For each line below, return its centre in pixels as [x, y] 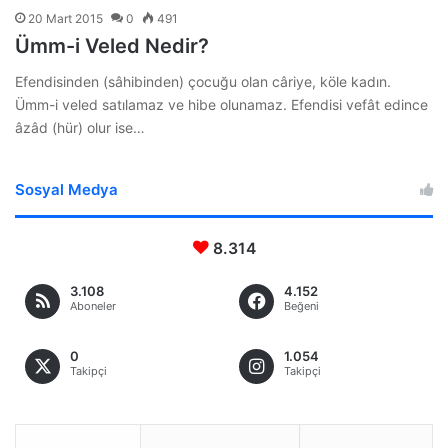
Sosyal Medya [66, 189]
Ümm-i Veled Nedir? [112, 45]
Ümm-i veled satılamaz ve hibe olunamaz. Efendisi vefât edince [221, 104]
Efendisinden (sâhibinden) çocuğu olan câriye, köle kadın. [203, 81]
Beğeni [301, 305]
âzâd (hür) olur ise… [80, 127]
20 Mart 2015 [65, 18]
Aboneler [93, 305]
